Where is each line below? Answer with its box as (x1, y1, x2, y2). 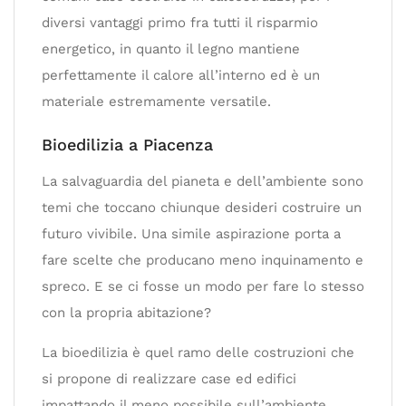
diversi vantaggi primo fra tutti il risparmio (42, 14, 318, 31)
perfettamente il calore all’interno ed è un (42, 67, 320, 83)
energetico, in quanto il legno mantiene (42, 41, 300, 57)
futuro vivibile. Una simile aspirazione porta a (42, 226, 341, 242)
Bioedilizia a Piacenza (42, 135, 213, 154)
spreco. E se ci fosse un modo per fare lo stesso (42, 278, 364, 295)
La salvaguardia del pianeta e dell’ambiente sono (42, 173, 363, 189)
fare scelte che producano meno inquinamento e (42, 252, 363, 268)
